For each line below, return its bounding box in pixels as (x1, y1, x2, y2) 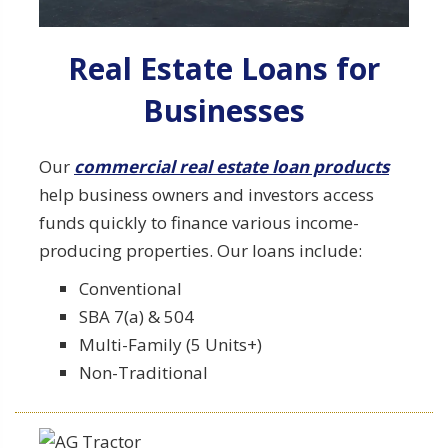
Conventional (79, 276, 182, 300)
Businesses (143, 89, 305, 131)
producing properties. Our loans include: (39, 238, 362, 262)
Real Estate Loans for (68, 47, 380, 89)
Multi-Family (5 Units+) (79, 332, 262, 356)
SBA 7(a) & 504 (79, 304, 194, 328)
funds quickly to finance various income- (39, 210, 359, 234)
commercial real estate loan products (74, 154, 389, 178)
